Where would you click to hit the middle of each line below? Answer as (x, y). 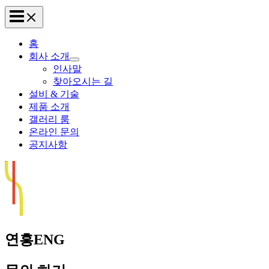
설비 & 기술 (54, 94)
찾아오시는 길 (83, 81)
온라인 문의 (54, 132)
